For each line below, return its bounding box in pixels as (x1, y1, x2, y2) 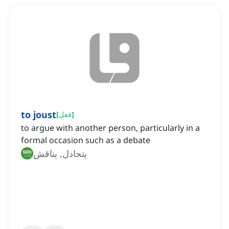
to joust (21, 108, 56, 121)
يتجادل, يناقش (33, 147, 87, 160)
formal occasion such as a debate (21, 134, 150, 146)
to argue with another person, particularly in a (21, 122, 200, 134)
